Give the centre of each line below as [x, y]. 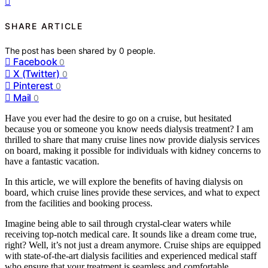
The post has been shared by [62, 50]
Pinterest [33, 85]
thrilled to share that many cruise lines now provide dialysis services [132, 139]
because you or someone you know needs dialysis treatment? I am [129, 129]
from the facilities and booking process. [79, 203]
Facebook [35, 61]
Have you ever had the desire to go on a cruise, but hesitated [118, 118]
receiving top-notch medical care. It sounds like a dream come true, [131, 234]
